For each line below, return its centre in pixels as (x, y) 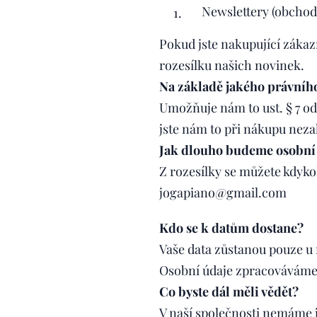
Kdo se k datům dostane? (231, 228)
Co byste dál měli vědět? (229, 292)
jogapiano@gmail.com (223, 192)
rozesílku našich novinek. (231, 65)
